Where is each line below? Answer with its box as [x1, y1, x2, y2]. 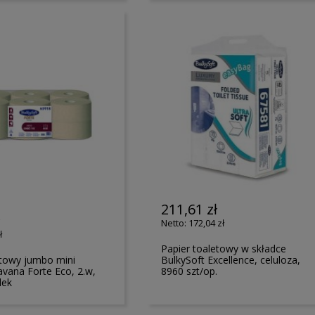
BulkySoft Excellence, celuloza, [161, 252, 301, 266]
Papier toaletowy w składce [161, 241, 287, 255]
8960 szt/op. [161, 264, 218, 278]
